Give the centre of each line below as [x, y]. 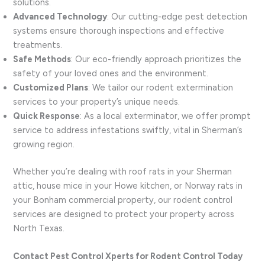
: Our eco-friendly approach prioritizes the [156, 59]
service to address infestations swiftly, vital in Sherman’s [128, 130]
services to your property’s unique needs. [97, 101]
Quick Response [47, 116]
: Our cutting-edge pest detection [177, 16]
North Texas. [39, 228]
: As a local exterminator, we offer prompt [166, 116]
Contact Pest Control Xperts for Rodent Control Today [128, 256]
